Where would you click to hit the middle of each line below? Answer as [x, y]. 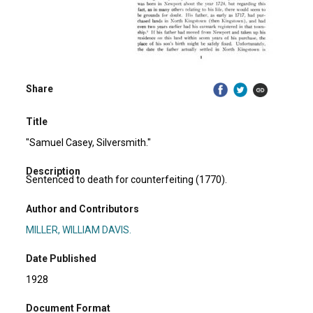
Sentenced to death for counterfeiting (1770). [127, 180]
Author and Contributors [83, 209]
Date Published [61, 258]
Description [53, 172]
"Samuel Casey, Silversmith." [89, 142]
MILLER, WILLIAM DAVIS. [79, 230]
